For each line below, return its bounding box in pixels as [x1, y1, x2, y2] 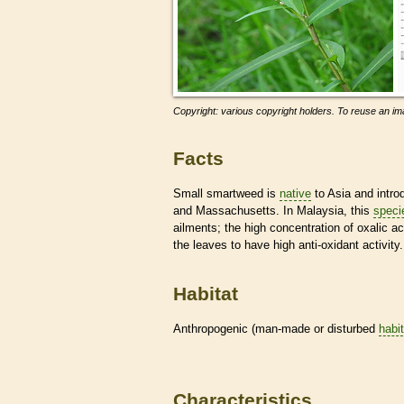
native [280, 186, 311, 200]
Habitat [173, 283, 238, 305]
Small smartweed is [173, 186, 280, 200]
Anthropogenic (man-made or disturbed [173, 321, 379, 335]
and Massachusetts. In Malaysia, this [173, 203, 373, 217]
